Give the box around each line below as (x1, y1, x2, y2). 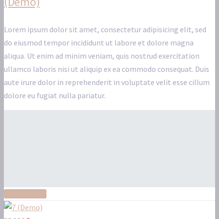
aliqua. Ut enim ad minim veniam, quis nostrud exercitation (4, 51, 199, 61)
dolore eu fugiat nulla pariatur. (4, 90, 106, 101)
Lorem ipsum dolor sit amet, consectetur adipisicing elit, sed (4, 24, 206, 35)
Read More (4, 189, 46, 199)
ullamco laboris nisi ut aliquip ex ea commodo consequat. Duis (4, 64, 209, 74)
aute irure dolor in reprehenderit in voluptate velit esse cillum (4, 77, 210, 88)
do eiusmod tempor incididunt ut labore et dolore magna (4, 38, 194, 48)
